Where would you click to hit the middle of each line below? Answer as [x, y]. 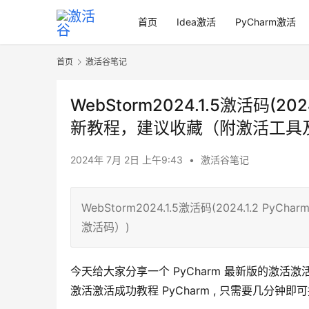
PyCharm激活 [266, 22]
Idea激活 [197, 22]
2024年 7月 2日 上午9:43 [128, 160]
